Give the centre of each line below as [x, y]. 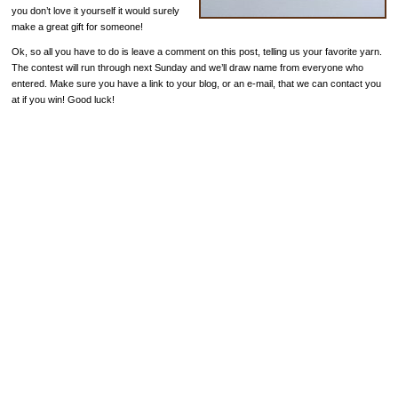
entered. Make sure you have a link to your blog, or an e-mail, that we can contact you [196, 84]
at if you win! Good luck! [63, 100]
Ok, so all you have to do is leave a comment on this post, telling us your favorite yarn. [196, 52]
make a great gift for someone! [77, 26]
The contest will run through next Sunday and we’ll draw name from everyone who [187, 68]
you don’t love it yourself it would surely [95, 10]
